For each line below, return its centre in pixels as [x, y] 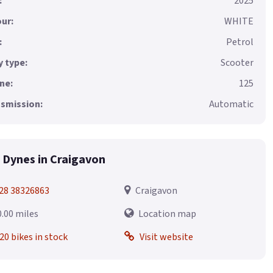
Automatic [231, 104]
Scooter [237, 63]
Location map [167, 214]
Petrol [240, 42]
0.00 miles [27, 214]
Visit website [166, 237]
